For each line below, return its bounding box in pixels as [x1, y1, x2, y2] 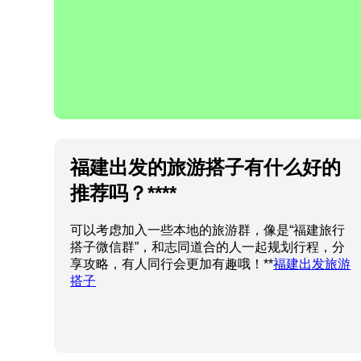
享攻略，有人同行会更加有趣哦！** [70, 256, 274, 271]
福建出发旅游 [273, 256, 351, 271]
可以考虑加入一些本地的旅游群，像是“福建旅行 [70, 222, 346, 237]
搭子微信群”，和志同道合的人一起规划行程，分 [70, 239, 346, 254]
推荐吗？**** [70, 181, 177, 204]
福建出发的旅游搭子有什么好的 [70, 156, 342, 178]
